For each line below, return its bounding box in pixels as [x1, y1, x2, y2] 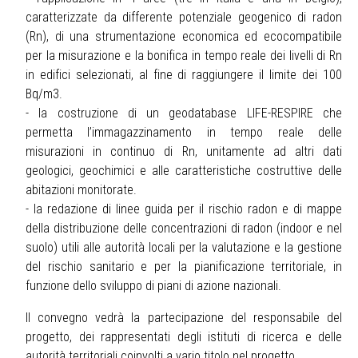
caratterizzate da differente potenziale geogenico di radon [26, 10, 342, 26]
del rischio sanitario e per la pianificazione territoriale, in [26, 259, 342, 275]
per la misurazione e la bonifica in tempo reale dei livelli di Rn [26, 48, 342, 64]
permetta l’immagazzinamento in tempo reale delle [26, 125, 342, 141]
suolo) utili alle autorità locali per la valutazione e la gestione [26, 240, 342, 256]
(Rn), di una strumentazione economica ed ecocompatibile [26, 29, 342, 45]
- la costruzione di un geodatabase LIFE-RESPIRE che [26, 105, 342, 121]
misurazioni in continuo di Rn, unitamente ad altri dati [26, 144, 342, 160]
